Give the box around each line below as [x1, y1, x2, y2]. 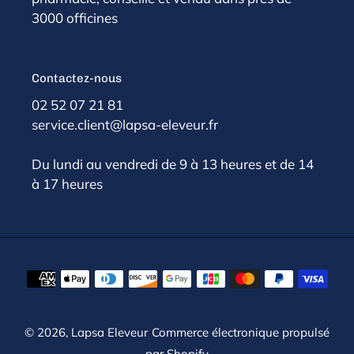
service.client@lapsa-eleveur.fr [32, 116, 218, 134]
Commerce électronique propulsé [152, 325, 330, 341]
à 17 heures [32, 175, 103, 193]
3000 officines [32, 9, 118, 26]
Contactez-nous [32, 70, 122, 85]
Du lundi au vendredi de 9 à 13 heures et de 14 [32, 156, 314, 173]
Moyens [176, 262, 228, 281]
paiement [176, 305, 239, 324]
